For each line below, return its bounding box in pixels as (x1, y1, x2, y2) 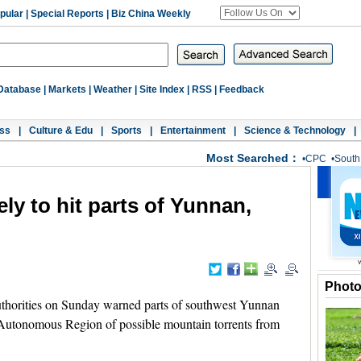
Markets (48, 84, 86, 95)
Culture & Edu (29, 125, 93, 136)
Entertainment (160, 125, 226, 136)
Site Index (139, 84, 185, 95)
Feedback (219, 84, 264, 95)
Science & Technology (244, 125, 346, 136)
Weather (93, 84, 132, 95)
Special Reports (31, 8, 104, 19)
